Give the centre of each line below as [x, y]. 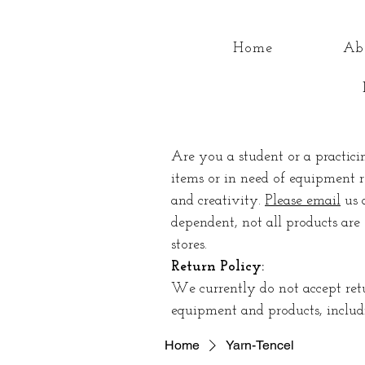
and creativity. [218, 200]
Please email [303, 200]
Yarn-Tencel [260, 345]
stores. [191, 244]
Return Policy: [218, 266]
